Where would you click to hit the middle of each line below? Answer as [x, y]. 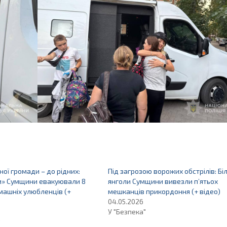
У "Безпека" [127, 212]
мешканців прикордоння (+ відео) [164, 192]
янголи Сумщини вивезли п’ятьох [163, 181]
